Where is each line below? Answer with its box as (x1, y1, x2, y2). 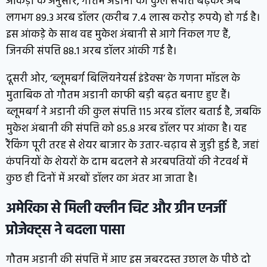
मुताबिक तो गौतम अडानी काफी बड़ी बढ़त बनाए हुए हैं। (6, 86, 230, 104)
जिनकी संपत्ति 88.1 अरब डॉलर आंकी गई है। (6, 42, 176, 60)
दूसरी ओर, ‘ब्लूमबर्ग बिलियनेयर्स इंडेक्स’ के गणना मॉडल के (6, 70, 240, 88)
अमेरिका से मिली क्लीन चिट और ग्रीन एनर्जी (6, 197, 226, 221)
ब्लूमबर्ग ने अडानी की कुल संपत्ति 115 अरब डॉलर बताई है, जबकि (6, 103, 261, 121)
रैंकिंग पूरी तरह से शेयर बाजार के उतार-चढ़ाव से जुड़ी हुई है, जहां (6, 136, 259, 154)
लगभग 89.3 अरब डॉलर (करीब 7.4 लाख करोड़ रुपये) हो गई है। (6, 9, 260, 27)
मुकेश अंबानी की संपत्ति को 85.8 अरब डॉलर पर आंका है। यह (6, 120, 247, 138)
